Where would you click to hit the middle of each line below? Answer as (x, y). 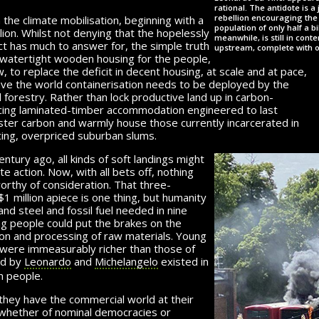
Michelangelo (126, 261)
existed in (183, 261)
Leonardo (48, 261)
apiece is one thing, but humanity (125, 197)
